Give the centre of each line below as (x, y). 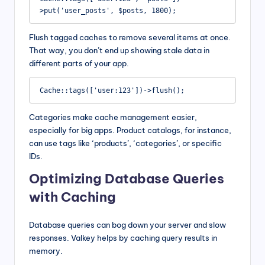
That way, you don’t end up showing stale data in (119, 51)
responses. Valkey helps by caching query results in (123, 238)
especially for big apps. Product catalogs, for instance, (130, 130)
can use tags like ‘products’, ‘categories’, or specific (125, 143)
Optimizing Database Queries (127, 179)
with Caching (72, 197)
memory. (46, 251)
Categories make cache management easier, (113, 117)
